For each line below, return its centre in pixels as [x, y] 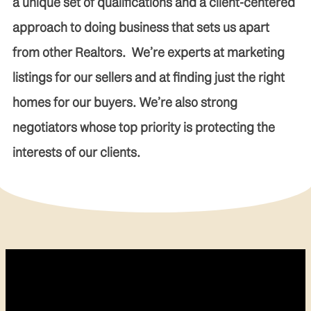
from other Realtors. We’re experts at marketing [149, 52]
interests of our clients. [76, 152]
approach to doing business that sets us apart [141, 27]
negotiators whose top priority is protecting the [144, 127]
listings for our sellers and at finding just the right [149, 77]
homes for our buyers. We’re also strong [125, 102]
